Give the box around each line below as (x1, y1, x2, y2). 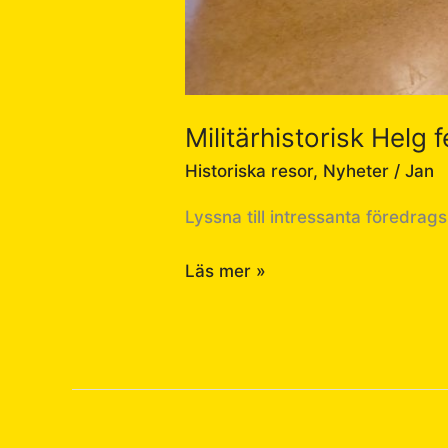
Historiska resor (185, 161, 314, 182)
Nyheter (323, 161, 390, 182)
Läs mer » (185, 260, 267, 281)
